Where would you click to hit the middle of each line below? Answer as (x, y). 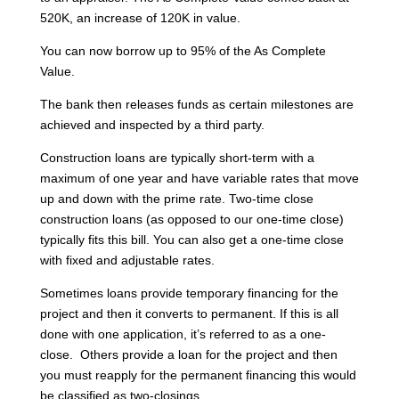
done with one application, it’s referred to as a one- (183, 334)
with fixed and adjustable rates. (127, 260)
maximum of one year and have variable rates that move (199, 178)
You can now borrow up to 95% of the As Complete (183, 50)
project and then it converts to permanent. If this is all (189, 313)
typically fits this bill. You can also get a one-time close (191, 239)
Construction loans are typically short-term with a (177, 157)
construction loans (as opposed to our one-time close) (191, 219)
